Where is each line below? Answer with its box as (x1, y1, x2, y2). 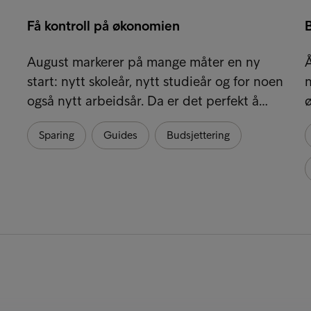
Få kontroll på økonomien (26, 17, 180, 34)
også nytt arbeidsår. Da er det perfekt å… (26, 92, 268, 109)
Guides (103, 128, 137, 142)
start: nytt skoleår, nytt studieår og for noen (26, 72, 283, 90)
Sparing (38, 128, 74, 142)
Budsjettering (166, 128, 230, 142)
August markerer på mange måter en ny (26, 53, 260, 70)
